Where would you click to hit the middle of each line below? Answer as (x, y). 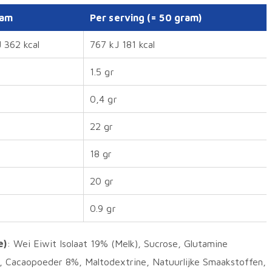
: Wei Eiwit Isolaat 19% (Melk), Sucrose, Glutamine (117, 243)
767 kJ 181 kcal (123, 44)
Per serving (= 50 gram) (147, 18)
